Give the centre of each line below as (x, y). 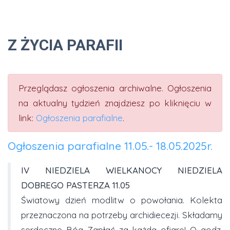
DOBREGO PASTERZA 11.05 (75, 185)
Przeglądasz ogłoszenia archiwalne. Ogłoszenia (115, 88)
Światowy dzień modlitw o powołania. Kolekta (122, 200)
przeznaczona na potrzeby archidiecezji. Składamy (122, 215)
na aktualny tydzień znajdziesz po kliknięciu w (115, 103)
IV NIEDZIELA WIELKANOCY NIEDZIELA (122, 170)
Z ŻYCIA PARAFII (65, 45)
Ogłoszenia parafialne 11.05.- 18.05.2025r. (110, 146)
